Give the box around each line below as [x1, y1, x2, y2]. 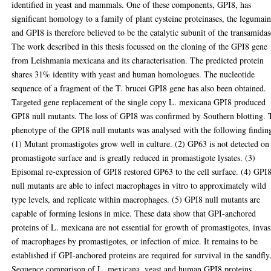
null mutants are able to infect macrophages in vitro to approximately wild [11, 180, 267, 191]
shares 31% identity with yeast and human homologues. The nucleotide [11, 68, 255, 80]
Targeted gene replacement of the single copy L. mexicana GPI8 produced [11, 96, 266, 108]
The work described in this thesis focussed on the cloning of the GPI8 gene [11, 41, 268, 52]
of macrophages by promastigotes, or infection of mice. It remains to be [11, 235, 258, 247]
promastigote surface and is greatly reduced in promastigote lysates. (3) [11, 152, 256, 163]
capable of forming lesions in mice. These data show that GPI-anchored [11, 207, 256, 219]
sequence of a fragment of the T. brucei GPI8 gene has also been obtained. [11, 82, 267, 94]
